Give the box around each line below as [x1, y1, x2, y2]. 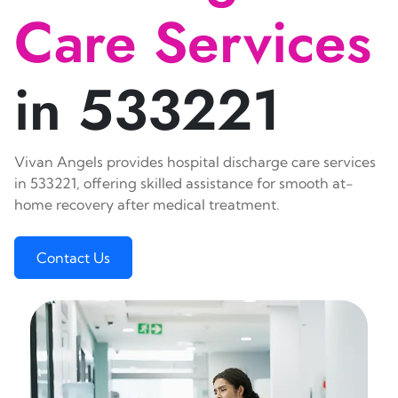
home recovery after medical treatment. [14, 195, 280, 213]
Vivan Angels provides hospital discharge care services [14, 153, 376, 171]
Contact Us [36, 249, 110, 267]
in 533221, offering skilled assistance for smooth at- [14, 174, 354, 192]
